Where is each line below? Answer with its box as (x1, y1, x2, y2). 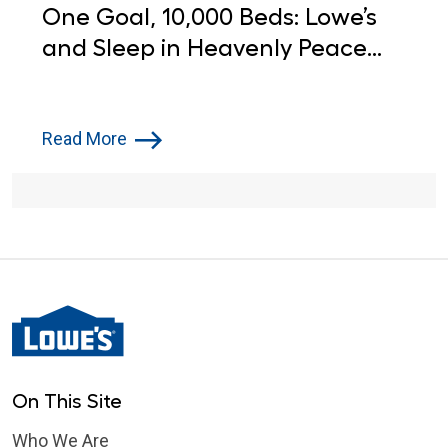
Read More (42, 128, 127, 150)
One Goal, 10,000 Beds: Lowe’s (42, 2, 377, 32)
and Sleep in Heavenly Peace (42, 33, 367, 63)
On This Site (12, 389, 122, 414)
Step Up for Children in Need (42, 64, 361, 94)
